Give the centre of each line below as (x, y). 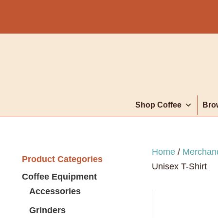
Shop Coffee (158, 105)
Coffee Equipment (59, 177)
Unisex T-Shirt (180, 166)
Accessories (55, 191)
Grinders (47, 210)
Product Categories (62, 159)
